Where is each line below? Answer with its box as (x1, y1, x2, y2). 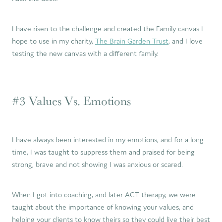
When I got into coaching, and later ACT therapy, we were (12, 190, 196, 199)
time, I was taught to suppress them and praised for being (12, 148, 195, 156)
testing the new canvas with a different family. (12, 49, 159, 57)
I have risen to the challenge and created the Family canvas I (12, 24, 203, 33)
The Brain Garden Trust (95, 36, 168, 45)
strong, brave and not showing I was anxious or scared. (12, 160, 183, 168)
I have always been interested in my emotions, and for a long (12, 135, 204, 144)
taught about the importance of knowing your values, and (12, 203, 194, 211)
